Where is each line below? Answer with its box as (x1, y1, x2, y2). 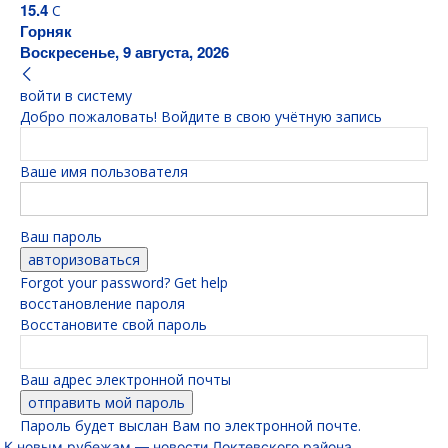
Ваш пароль (20, 227, 102, 246)
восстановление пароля (20, 294, 185, 313)
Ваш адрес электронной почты (20, 370, 231, 389)
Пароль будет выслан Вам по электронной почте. (20, 416, 361, 435)
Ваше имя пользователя (20, 162, 188, 181)
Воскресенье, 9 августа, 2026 (20, 41, 229, 63)
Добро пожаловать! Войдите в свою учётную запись (20, 107, 382, 126)
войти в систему (20, 86, 132, 105)
